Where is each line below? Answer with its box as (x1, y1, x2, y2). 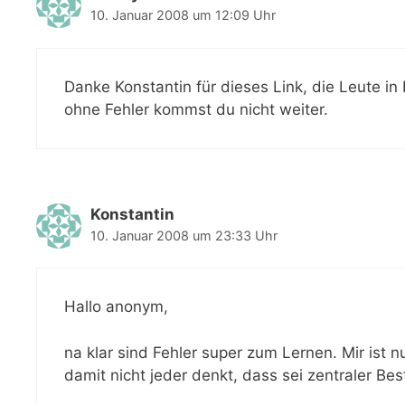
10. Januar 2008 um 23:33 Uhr (90, 227, 278, 243)
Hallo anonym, (64, 297, 168, 316)
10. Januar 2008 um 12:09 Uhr (90, 7, 276, 24)
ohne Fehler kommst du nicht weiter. (64, 99, 328, 118)
